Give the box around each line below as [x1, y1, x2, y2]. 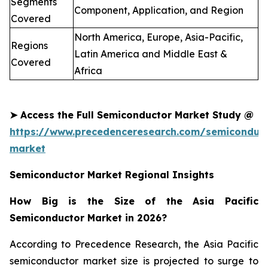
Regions [11, 39, 48, 51]
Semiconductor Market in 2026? [10, 211, 167, 224]
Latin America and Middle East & [74, 47, 227, 60]
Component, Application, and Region [74, 4, 243, 16]
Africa [74, 64, 102, 77]
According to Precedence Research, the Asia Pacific [10, 237, 258, 250]
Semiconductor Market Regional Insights [10, 168, 214, 181]
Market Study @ [172, 108, 254, 121]
